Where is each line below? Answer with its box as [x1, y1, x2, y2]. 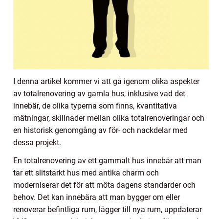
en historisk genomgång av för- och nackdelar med [13, 125, 188, 135]
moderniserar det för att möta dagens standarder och [13, 180, 196, 190]
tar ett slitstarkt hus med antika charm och [13, 168, 159, 177]
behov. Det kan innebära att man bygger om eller [13, 192, 180, 202]
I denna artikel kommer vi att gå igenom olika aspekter [13, 76, 199, 86]
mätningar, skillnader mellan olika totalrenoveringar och [13, 113, 204, 123]
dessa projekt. [13, 137, 61, 147]
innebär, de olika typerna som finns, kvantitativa [13, 101, 177, 110]
